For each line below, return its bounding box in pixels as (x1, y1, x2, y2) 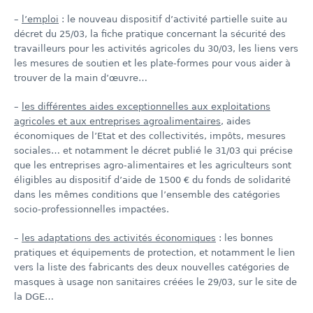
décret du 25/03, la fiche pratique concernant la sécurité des (14, 29, 286, 40)
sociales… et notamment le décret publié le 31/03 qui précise (14, 145, 293, 156)
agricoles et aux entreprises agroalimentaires (14, 116, 221, 127)
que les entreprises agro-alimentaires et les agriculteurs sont (14, 160, 291, 171)
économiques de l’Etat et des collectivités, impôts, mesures (14, 131, 286, 142)
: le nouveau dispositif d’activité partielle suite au (59, 14, 287, 25)
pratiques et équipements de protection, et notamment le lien (14, 247, 295, 259)
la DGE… (14, 291, 54, 303)
